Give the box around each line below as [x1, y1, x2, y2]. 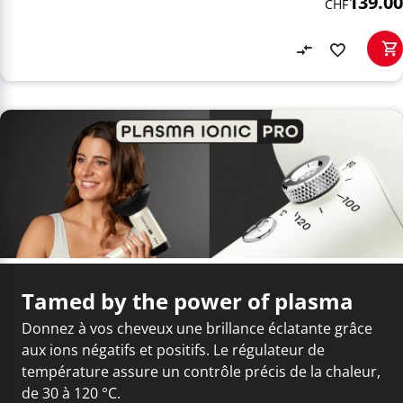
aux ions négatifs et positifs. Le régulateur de [22, 339, 325, 360]
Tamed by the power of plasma [22, 285, 354, 316]
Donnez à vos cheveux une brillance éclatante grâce [22, 318, 372, 338]
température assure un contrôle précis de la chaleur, [22, 361, 381, 381]
